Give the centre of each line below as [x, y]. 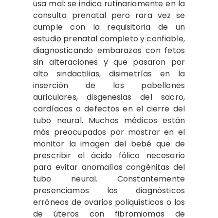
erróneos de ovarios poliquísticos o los [109, 202]
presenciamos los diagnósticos [109, 191]
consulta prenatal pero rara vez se [109, 15]
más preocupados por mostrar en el [109, 132]
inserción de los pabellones [109, 85]
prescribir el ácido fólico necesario [109, 155]
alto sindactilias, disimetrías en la [109, 74]
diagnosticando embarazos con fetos [109, 50]
